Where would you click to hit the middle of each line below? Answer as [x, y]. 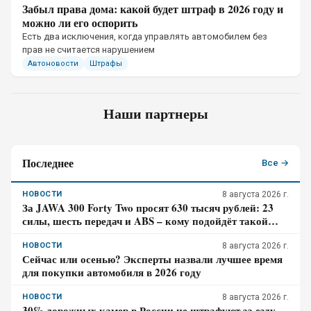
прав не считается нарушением [89, 50]
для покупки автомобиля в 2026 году [112, 272]
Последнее [48, 163]
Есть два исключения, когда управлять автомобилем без [145, 36]
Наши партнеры [155, 114]
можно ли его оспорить [80, 23]
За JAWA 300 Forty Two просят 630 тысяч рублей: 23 [148, 208]
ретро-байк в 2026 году [78, 234]
